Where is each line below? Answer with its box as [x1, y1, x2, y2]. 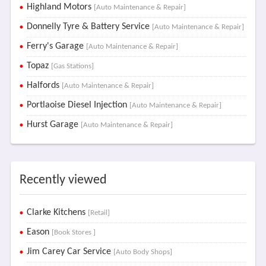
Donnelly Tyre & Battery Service [26, 22, 152, 31]
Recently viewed [19, 173, 107, 187]
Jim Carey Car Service [26, 247, 113, 256]
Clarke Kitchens [26, 208, 88, 217]
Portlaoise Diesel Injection [26, 100, 129, 110]
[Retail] [87, 209, 110, 217]
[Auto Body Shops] [113, 248, 172, 256]
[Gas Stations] [50, 62, 94, 70]
